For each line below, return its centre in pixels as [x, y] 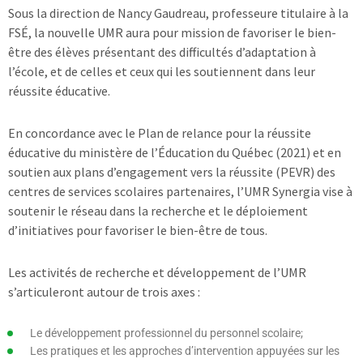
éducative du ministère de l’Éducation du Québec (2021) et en [175, 152]
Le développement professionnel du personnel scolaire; [167, 333]
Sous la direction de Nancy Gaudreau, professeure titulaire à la [178, 13]
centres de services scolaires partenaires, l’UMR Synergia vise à [180, 191]
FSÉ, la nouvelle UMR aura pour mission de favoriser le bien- [172, 32]
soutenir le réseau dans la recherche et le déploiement [158, 210]
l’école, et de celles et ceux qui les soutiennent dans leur [162, 71]
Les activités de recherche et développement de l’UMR [157, 272]
